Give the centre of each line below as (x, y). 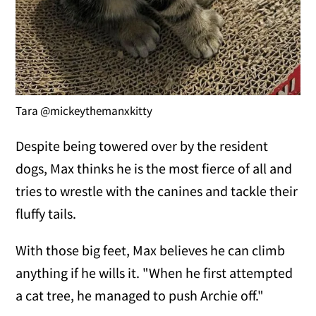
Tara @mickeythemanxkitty (84, 110)
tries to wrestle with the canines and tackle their (157, 190)
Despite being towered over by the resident (142, 145)
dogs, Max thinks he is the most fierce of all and (154, 168)
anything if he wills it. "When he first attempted (154, 272)
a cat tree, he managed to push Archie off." (140, 295)
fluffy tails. (46, 213)
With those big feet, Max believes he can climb (151, 250)
